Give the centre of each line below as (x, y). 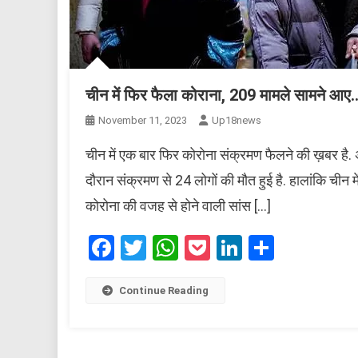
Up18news (237, 121)
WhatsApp (236, 248)
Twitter (186, 248)
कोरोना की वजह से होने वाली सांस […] (178, 206)
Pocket (249, 248)
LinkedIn (289, 248)
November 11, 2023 (143, 121)
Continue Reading (164, 291)
